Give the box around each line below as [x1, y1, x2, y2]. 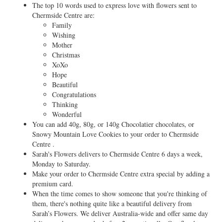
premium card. [32, 179, 73, 188]
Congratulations [52, 90, 96, 99]
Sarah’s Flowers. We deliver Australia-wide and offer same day [32, 209, 208, 218]
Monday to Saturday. [32, 159, 91, 168]
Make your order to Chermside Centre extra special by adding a [32, 169, 210, 178]
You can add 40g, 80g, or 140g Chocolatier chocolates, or [32, 119, 194, 129]
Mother [52, 40, 72, 50]
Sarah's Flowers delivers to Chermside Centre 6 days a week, [32, 149, 203, 159]
